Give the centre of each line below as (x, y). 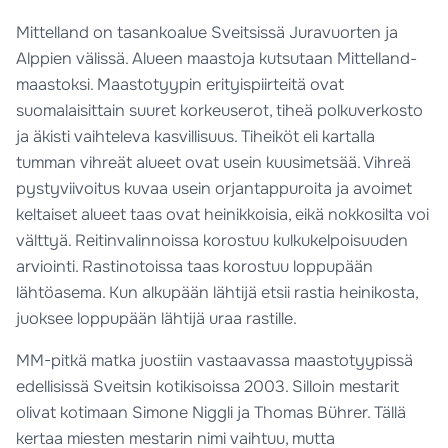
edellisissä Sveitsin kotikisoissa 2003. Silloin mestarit (208, 386)
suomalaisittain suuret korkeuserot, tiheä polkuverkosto (220, 110)
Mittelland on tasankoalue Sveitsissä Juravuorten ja (207, 32)
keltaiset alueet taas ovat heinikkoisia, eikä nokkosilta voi (223, 214)
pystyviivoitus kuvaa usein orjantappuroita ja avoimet (214, 188)
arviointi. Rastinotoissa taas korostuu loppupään (195, 266)
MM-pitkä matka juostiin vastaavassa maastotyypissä (215, 360)
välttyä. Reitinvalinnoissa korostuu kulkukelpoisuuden (212, 240)
